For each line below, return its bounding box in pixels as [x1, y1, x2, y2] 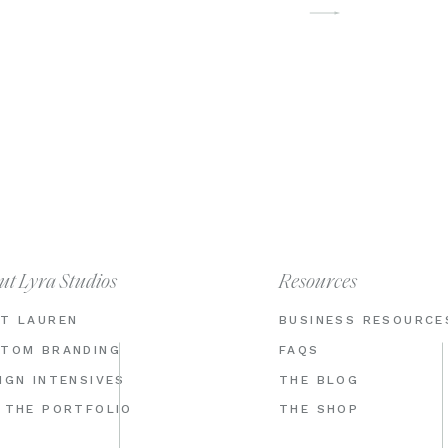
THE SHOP [279, 402, 360, 416]
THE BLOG [279, 373, 360, 387]
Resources [279, 273, 357, 293]
